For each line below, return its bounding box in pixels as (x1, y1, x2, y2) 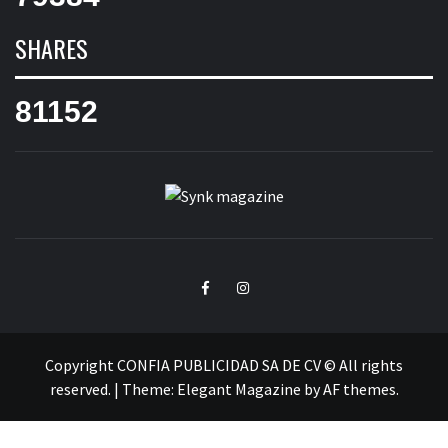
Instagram (235, 276, 296, 295)
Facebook (201, 276, 261, 295)
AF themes (322, 379, 396, 400)
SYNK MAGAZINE (15, 218, 146, 240)
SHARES (15, 30, 88, 67)
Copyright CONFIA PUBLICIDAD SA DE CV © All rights (45, 355, 403, 376)
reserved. (49, 379, 114, 400)
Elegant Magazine (176, 379, 301, 400)
